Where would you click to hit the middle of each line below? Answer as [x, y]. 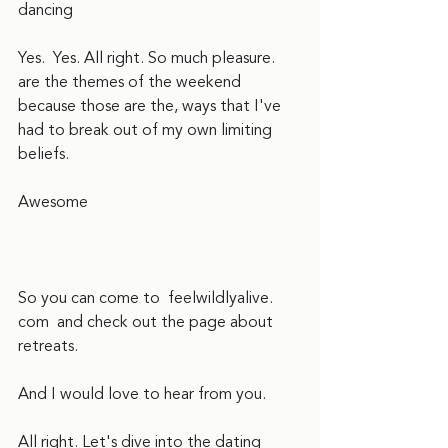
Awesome [53, 202]
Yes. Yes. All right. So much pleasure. [150, 58]
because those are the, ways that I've [151, 106]
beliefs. [47, 154]
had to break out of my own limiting [147, 130]
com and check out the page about [147, 322]
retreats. [50, 346]
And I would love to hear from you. [146, 394]
